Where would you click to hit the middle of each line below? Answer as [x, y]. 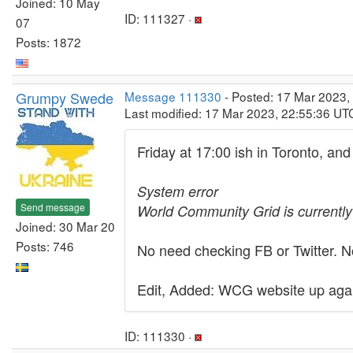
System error [178, 191]
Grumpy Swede [65, 98]
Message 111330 [173, 96]
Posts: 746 [45, 245]
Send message [53, 206]
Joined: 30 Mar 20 [65, 226]
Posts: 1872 [48, 41]
